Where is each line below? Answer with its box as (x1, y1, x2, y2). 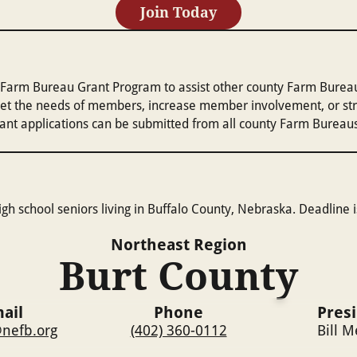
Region (189, 233, 247, 256)
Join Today (140, 2, 217, 22)
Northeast (110, 233, 190, 256)
